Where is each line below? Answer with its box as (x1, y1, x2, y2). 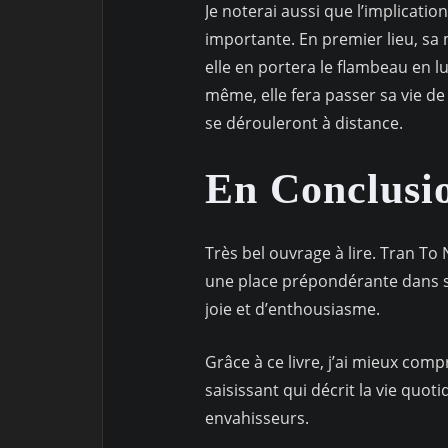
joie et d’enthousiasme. (205, 297, 384, 320)
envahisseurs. (205, 406, 309, 429)
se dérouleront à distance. (205, 112, 407, 135)
